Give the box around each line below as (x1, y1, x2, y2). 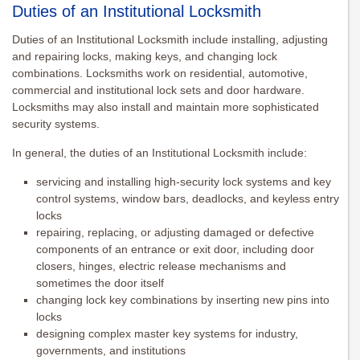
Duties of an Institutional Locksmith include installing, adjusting (12, 33, 328, 47)
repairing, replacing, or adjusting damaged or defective (36, 226, 314, 239)
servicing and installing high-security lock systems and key (36, 175, 331, 189)
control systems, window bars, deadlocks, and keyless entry (36, 192, 339, 206)
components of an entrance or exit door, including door (36, 243, 314, 256)
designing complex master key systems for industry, (36, 327, 298, 341)
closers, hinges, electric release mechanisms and (36, 260, 286, 273)
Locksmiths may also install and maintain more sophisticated (12, 100, 319, 114)
